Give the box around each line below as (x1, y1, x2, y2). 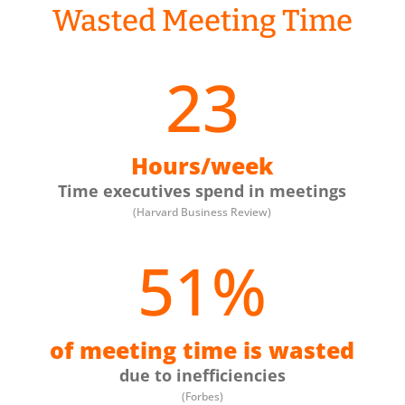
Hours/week (131, 150, 274, 182)
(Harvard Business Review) (133, 204, 272, 221)
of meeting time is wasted (50, 334, 355, 366)
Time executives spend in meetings (58, 180, 347, 202)
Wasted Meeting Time (52, 2, 353, 39)
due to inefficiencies (118, 364, 286, 387)
